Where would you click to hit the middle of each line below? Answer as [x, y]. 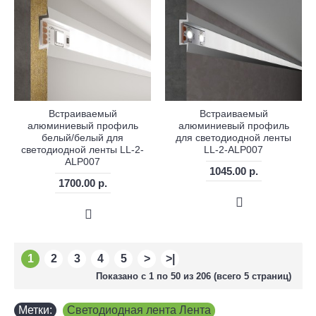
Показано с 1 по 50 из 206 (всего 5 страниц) [194, 276]
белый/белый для [83, 138]
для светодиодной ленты [233, 138]
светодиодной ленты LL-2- [83, 150]
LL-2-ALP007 [233, 150]
